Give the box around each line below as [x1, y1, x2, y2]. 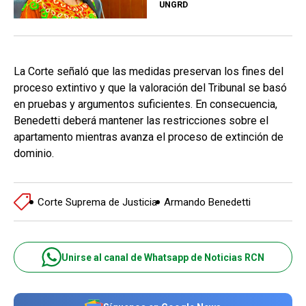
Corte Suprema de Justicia [38, 195, 157, 208]
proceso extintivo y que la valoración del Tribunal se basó [14, 81, 287, 95]
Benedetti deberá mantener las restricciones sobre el [14, 114, 268, 128]
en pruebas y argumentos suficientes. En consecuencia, [14, 98, 277, 111]
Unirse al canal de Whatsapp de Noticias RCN [61, 251, 264, 263]
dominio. [14, 147, 54, 161]
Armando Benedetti [164, 195, 251, 208]
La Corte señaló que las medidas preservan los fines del [14, 65, 283, 79]
